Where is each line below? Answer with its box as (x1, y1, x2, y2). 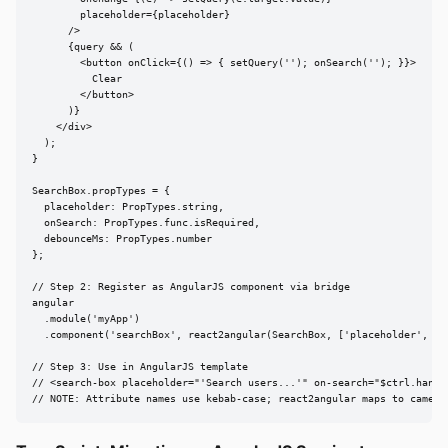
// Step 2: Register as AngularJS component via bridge (32, 281, 350, 293)
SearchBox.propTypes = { (32, 185, 170, 197)
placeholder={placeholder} (32, 9, 230, 21)
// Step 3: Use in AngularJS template (32, 361, 248, 373)
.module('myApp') (32, 313, 140, 325)
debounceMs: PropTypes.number (32, 233, 212, 245)
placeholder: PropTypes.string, (32, 201, 224, 213)
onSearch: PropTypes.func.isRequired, (32, 217, 260, 229)
